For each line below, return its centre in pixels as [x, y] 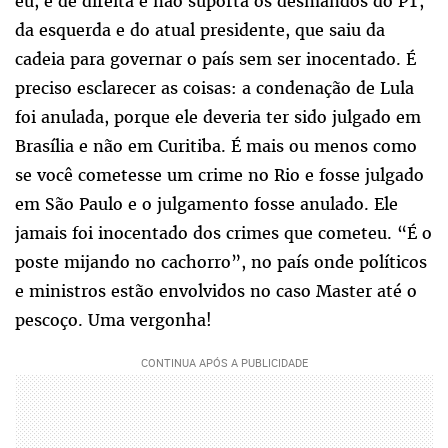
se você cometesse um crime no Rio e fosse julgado [219, 174]
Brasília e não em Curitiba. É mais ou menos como [216, 145]
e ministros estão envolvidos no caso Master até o [216, 290]
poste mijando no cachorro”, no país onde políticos [221, 261]
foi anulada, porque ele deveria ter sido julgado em [218, 116]
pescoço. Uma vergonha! [113, 319]
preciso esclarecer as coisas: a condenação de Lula [214, 87]
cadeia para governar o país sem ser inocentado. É [215, 58]
